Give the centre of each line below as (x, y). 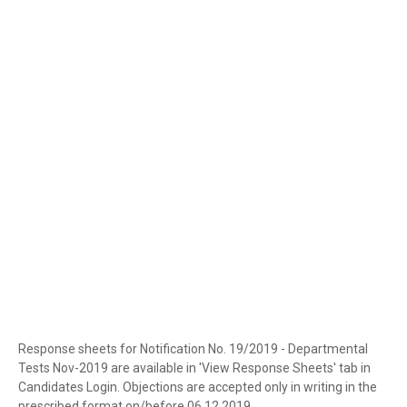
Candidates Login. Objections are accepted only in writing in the (198, 387)
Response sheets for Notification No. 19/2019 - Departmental (193, 349)
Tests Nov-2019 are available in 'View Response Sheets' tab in (194, 368)
